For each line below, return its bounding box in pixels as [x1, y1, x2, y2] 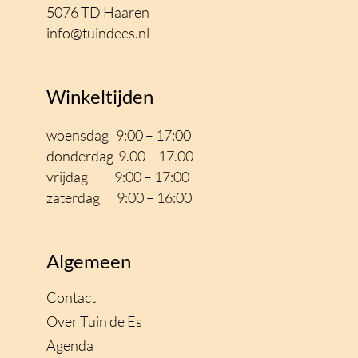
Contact [46, 288, 96, 306]
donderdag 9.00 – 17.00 [46, 146, 193, 165]
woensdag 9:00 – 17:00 [46, 125, 191, 144]
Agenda [46, 336, 93, 354]
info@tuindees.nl [46, 24, 149, 42]
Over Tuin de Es [46, 312, 142, 330]
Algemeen [46, 249, 131, 272]
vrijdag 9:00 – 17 [46, 167, 170, 185]
